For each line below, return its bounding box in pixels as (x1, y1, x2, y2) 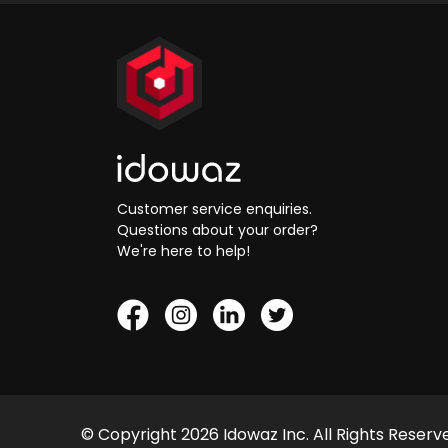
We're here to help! (117, 241, 250, 262)
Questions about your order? (117, 220, 318, 241)
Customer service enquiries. (117, 199, 312, 220)
